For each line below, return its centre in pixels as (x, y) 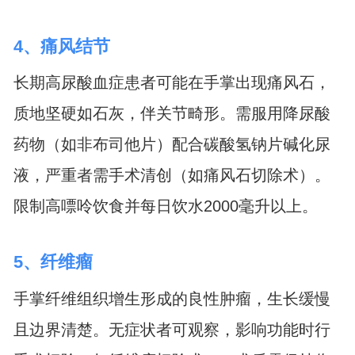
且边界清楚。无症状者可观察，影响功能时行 (172, 329)
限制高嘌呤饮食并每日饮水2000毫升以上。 (165, 206)
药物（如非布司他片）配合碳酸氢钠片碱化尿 (172, 145)
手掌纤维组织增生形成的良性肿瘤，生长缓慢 (172, 298)
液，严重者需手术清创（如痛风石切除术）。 (172, 176)
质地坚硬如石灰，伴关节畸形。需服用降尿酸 (172, 114)
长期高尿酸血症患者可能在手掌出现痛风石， (172, 83)
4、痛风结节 (61, 46)
